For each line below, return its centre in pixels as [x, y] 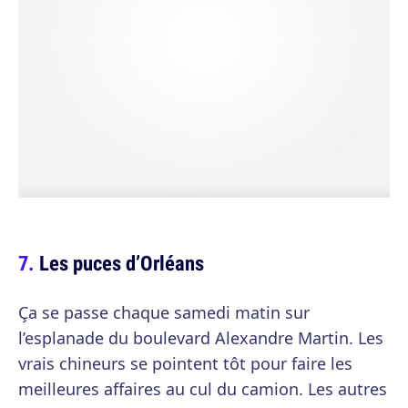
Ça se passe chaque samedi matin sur [164, 313]
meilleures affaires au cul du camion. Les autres [203, 389]
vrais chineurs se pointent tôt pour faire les [185, 364]
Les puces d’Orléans [122, 263]
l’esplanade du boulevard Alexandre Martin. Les [201, 338]
